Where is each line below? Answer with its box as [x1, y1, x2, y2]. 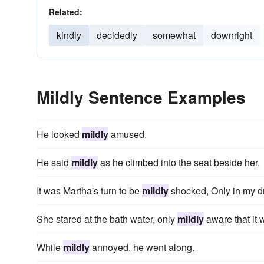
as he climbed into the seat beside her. [98, 156, 260, 169]
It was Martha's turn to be [37, 184, 142, 197]
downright [211, 28, 252, 42]
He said [37, 156, 71, 169]
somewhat [153, 28, 196, 42]
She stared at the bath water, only [37, 212, 177, 226]
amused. [108, 127, 147, 141]
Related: [49, 6, 82, 18]
